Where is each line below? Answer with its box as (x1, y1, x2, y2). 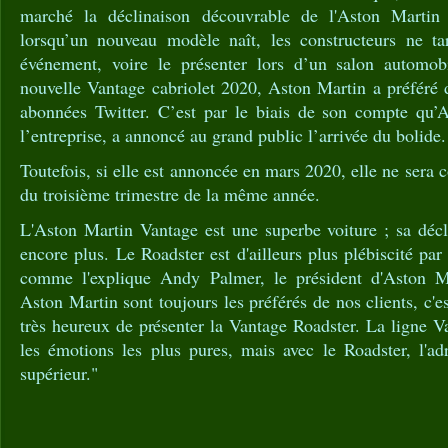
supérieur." (20, 361, 98, 385)
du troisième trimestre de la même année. (20, 182, 320, 206)
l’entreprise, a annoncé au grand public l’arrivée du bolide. (20, 123, 446, 147)
